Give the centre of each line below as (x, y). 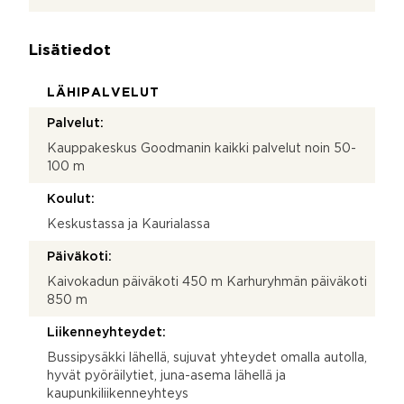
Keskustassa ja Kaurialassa (129, 224)
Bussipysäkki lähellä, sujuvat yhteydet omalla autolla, (207, 358)
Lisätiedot (70, 50)
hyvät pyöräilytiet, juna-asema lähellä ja (166, 376)
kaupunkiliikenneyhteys (118, 394)
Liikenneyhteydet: (106, 332)
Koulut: (71, 199)
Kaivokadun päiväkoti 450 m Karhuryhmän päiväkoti (207, 282)
